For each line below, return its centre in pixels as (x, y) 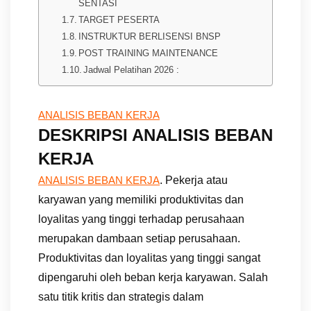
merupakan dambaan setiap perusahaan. (139, 238)
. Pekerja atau (194, 180)
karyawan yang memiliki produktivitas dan (141, 199)
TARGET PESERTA (119, 19)
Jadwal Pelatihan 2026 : (132, 69)
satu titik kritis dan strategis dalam (121, 296)
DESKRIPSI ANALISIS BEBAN (155, 135)
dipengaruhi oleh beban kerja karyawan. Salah (153, 277)
